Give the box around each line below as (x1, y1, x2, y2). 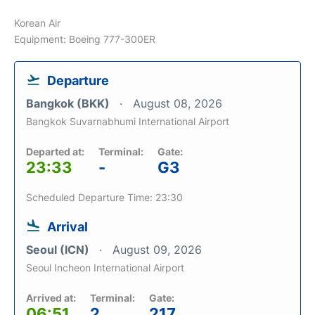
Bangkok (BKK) (26, 96, 112, 110)
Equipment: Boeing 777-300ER (14, 32, 155, 45)
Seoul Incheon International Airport (26, 261, 184, 274)
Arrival (47, 219, 88, 234)
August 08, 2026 (133, 96, 222, 110)
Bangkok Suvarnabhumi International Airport (26, 115, 229, 127)
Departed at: (26, 145, 84, 157)
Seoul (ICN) (26, 242, 92, 257)
